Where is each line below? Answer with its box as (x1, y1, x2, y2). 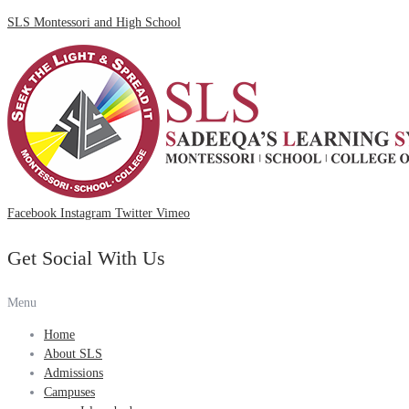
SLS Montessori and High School (7, 16, 181, 29)
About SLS (44, 347, 102, 361)
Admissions (44, 366, 103, 380)
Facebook (7, 206, 57, 220)
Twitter (115, 206, 152, 220)
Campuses (44, 385, 95, 399)
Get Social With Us (7, 246, 165, 269)
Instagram (60, 206, 111, 220)
